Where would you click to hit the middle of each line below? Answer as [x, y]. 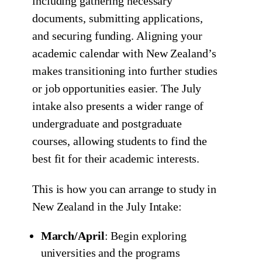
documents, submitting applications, [118, 18]
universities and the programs [110, 253]
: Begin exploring [145, 236]
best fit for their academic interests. [116, 158]
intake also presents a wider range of [118, 106]
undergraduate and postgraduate [107, 123]
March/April [73, 236]
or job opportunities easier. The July [117, 88]
